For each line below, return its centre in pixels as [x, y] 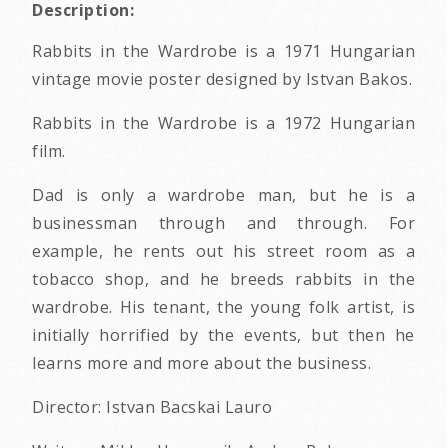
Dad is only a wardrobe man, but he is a [223, 195]
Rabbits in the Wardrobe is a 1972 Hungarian [223, 123]
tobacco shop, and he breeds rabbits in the [223, 279]
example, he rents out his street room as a [223, 251]
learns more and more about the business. [201, 363]
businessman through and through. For [223, 223]
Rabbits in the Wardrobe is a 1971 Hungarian [223, 51]
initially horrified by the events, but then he [223, 335]
